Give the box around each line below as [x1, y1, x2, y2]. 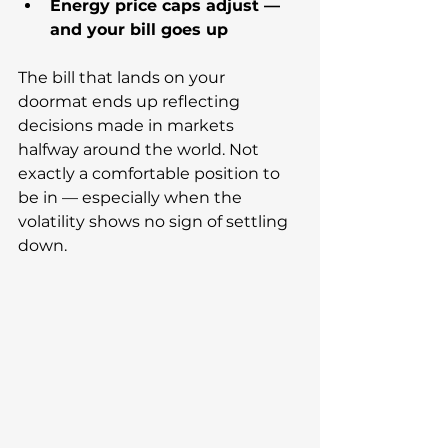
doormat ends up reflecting [18, 92, 244, 112]
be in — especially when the [18, 188, 246, 208]
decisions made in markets [18, 116, 238, 136]
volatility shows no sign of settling [18, 212, 292, 232]
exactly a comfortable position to [18, 164, 284, 184]
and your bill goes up [50, 20, 228, 40]
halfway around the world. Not [18, 140, 263, 160]
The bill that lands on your [18, 68, 229, 88]
